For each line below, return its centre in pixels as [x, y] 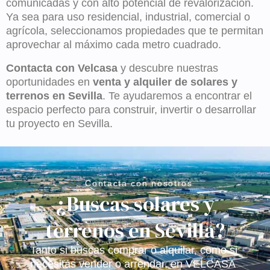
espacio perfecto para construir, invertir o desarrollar [131, 110]
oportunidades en [49, 82]
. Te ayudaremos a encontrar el [177, 96]
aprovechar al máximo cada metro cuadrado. [114, 45]
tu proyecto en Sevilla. [59, 124]
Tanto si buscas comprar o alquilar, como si [134, 250]
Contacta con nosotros [139, 183]
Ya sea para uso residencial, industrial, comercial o [128, 17]
